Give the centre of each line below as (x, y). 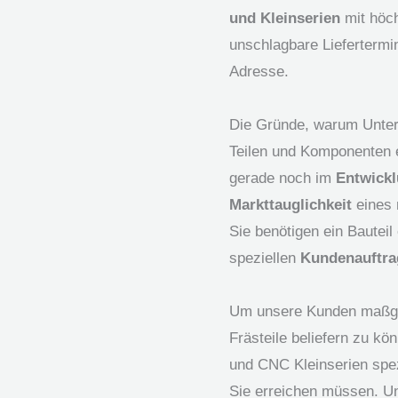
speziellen (265, 258)
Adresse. (259, 71)
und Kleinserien (285, 18)
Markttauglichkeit (291, 204)
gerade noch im (283, 178)
